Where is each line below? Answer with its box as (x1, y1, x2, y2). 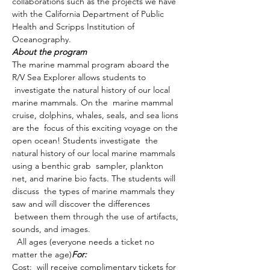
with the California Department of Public (12, 8, 166, 19)
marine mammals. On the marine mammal (12, 97, 175, 108)
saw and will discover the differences (12, 198, 152, 209)
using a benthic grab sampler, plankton (12, 160, 166, 171)
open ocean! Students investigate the (12, 135, 160, 146)
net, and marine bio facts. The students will (12, 173, 178, 184)
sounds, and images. (12, 224, 90, 234)
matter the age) (12, 249, 72, 260)
